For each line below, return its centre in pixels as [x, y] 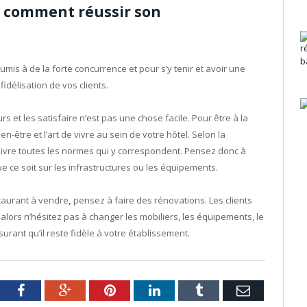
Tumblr [222, 290]
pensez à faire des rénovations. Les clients [163, 200]
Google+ [95, 290]
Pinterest [139, 290]
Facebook [50, 290]
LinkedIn [185, 290]
